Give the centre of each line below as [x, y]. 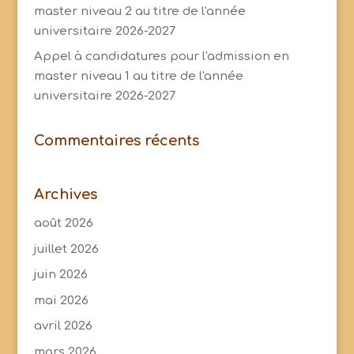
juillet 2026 [66, 249]
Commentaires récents [116, 141]
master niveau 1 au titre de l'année [138, 77]
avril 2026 [63, 326]
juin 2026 [60, 275]
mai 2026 [61, 300]
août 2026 [63, 224]
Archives [65, 195]
